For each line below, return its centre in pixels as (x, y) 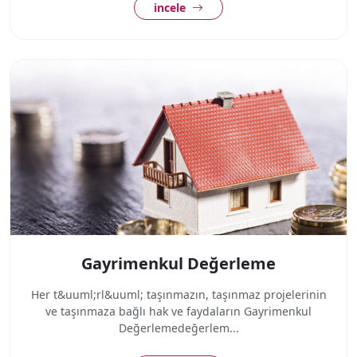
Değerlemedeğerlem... (178, 328)
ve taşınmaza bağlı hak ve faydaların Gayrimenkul (178, 311)
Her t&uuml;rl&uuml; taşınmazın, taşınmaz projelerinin (178, 294)
